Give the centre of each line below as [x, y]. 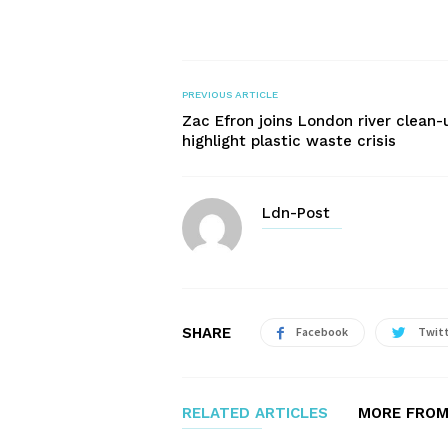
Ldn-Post [296, 213]
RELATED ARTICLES [255, 413]
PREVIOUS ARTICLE [230, 94]
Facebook [322, 331]
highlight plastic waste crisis [289, 141]
